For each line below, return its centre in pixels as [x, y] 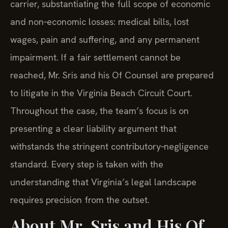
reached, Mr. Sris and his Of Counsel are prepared [112, 75]
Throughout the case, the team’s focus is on [99, 110]
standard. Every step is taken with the [87, 164]
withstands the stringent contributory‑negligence [109, 146]
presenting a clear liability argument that [93, 128]
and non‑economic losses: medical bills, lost [99, 21]
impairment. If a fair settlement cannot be [95, 57]
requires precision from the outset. [80, 199]
